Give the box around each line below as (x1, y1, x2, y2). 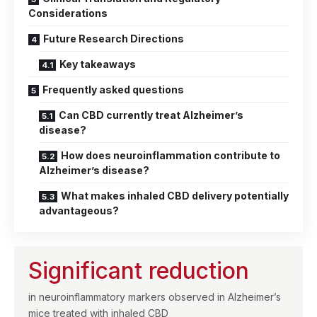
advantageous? (39, 204, 119, 217)
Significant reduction (28, 256, 249, 284)
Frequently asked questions (42, 83, 184, 96)
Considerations (28, 6, 108, 19)
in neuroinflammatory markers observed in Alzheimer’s (28, 290, 281, 303)
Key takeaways (59, 57, 136, 70)
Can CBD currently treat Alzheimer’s (59, 108, 243, 121)
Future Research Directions (43, 32, 184, 45)
